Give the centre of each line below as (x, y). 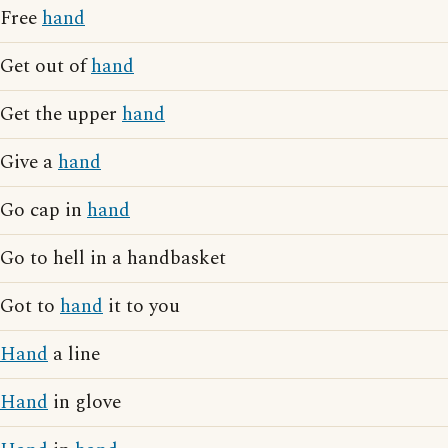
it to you (141, 306)
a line (74, 354)
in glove (84, 402)
